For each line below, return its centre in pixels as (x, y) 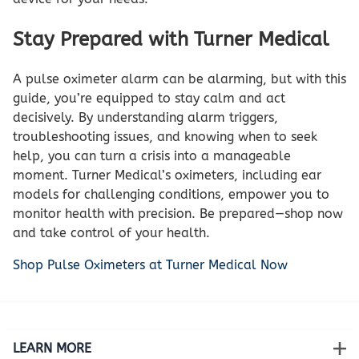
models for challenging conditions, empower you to (171, 194)
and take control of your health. (111, 232)
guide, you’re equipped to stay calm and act (149, 98)
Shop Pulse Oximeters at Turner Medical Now (150, 264)
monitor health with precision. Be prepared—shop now (178, 213)
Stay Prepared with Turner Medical (171, 39)
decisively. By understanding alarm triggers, (145, 117)
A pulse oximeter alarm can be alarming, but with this (179, 79)
